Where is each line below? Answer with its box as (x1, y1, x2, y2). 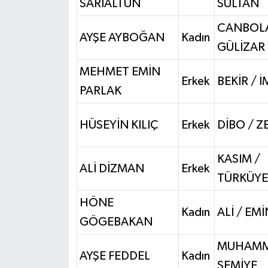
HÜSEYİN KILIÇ (79, 118, 159, 131)
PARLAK (79, 84, 121, 97)
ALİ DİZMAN (79, 162, 144, 175)
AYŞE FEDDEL (79, 249, 150, 262)
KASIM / (217, 153, 260, 165)
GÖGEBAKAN (79, 215, 153, 228)
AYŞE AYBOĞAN (79, 31, 165, 44)
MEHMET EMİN (79, 65, 160, 78)
